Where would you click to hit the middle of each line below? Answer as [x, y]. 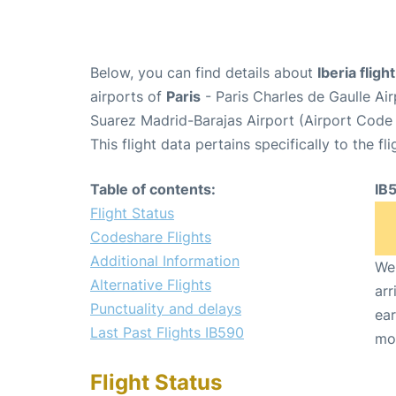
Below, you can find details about [204, 72]
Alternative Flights [151, 284]
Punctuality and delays [166, 308]
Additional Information [165, 260]
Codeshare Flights [151, 236]
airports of [128, 96]
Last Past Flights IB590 [167, 332]
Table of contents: [153, 189]
